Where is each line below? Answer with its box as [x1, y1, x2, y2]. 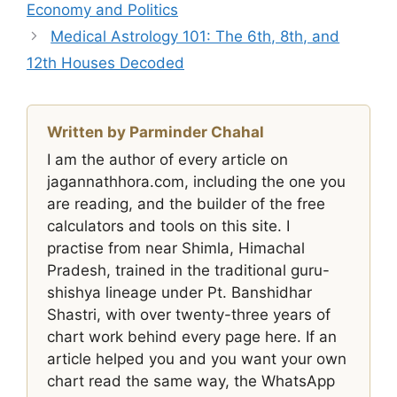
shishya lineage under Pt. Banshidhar [47, 284, 312, 301]
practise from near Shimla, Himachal [47, 239, 305, 257]
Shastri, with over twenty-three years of [47, 306, 331, 323]
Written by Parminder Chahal [47, 123, 264, 141]
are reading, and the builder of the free [47, 195, 325, 213]
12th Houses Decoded [27, 54, 184, 72]
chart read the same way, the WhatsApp [47, 372, 335, 390]
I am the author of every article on [47, 151, 288, 168]
